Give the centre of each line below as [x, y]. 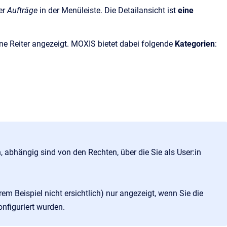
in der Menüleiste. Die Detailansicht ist [109, 10]
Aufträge [23, 10]
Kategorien [195, 44]
